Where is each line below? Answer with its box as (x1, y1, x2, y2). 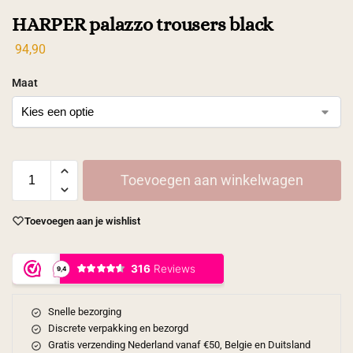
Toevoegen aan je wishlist (24, 214, 140, 227)
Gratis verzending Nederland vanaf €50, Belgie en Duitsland (47, 339, 310, 351)
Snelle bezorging (47, 306, 121, 318)
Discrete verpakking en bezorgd (47, 322, 188, 335)
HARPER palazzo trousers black (12, 13, 274, 35)
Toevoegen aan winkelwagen (121, 171, 303, 188)
